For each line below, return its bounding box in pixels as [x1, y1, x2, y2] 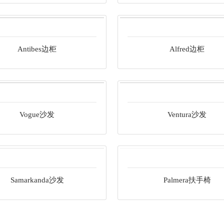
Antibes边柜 [17, 45, 56, 53]
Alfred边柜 [169, 45, 204, 53]
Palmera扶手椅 [163, 175, 211, 184]
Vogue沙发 [19, 110, 54, 118]
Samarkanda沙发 [10, 175, 64, 184]
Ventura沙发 [167, 110, 206, 118]
